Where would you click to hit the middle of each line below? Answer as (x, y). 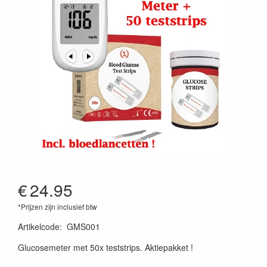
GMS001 (83, 226)
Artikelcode (39, 226)
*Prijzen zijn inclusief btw (58, 207)
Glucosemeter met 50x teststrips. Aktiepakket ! (105, 247)
